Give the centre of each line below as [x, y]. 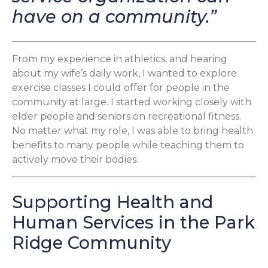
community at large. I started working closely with [132, 102]
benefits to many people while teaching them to [128, 145]
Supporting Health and [112, 202]
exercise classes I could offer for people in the [121, 88]
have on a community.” [114, 17]
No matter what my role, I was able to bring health [133, 131]
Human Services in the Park [133, 223]
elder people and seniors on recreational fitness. [127, 117]
